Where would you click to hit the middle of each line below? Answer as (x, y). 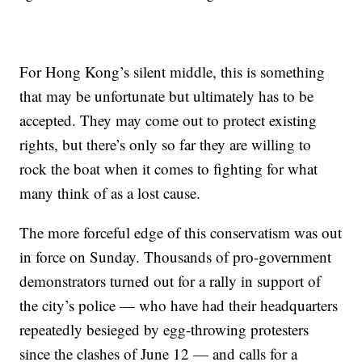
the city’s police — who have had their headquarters (179, 305)
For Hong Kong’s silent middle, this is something (173, 72)
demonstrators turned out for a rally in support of (170, 281)
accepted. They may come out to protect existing (168, 120)
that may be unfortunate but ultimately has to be (167, 96)
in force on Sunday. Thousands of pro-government (176, 257)
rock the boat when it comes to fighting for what (169, 168)
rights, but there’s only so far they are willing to (166, 144)
